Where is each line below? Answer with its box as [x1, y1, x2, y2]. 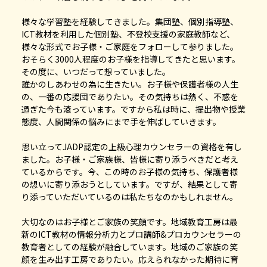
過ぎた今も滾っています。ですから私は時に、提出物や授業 [21, 103, 246, 115]
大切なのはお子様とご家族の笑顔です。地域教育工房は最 [21, 215, 238, 228]
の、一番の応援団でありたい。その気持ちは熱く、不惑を [21, 90, 238, 103]
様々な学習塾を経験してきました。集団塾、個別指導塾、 [21, 15, 238, 27]
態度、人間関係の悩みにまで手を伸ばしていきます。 [21, 115, 221, 128]
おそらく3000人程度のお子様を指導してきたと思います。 [21, 52, 240, 65]
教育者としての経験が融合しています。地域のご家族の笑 [21, 240, 238, 253]
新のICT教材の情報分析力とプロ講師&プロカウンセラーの [21, 228, 241, 240]
